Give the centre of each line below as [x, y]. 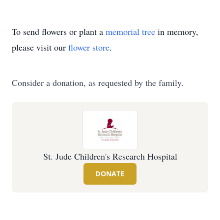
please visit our [40, 47]
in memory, [177, 31]
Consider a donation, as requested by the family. [98, 82]
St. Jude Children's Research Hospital [110, 156]
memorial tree [130, 31]
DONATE [110, 174]
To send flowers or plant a [59, 31]
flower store [89, 47]
